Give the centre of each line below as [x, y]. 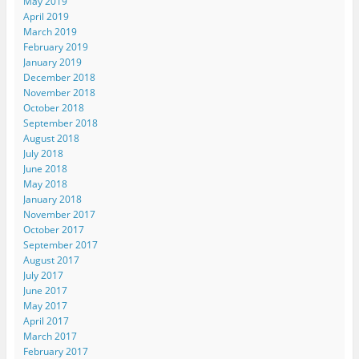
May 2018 [45, 184]
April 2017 [46, 321]
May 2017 [45, 305]
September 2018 [60, 123]
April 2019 [46, 16]
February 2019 [55, 46]
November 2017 [59, 214]
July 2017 [43, 275]
